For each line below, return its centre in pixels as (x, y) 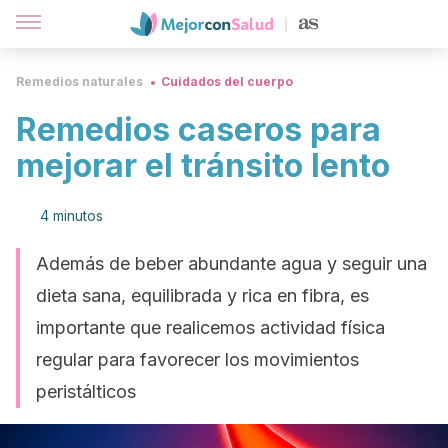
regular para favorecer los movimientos (197, 359)
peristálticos (86, 391)
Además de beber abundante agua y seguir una (231, 263)
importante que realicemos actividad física (210, 327)
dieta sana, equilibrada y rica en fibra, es (202, 295)
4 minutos (71, 215)
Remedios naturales (79, 81)
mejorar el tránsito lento (203, 165)
